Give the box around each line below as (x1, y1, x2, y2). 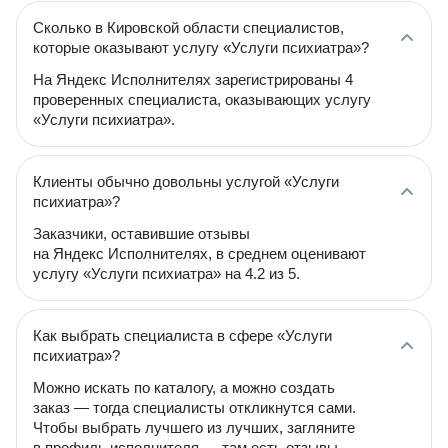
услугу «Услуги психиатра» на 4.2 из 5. (33, 265, 300, 282)
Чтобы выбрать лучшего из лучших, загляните (33, 419, 355, 436)
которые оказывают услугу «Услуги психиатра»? (33, 39, 369, 56)
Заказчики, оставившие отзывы (33, 225, 250, 242)
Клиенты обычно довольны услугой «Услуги (33, 173, 339, 190)
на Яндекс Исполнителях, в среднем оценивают (33, 245, 366, 262)
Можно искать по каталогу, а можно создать (33, 379, 335, 396)
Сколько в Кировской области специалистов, (33, 19, 344, 36)
